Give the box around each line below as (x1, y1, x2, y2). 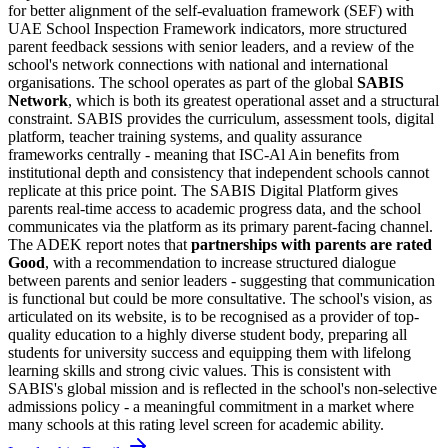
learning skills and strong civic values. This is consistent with (8, 361, 391, 379)
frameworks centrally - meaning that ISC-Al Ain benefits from (8, 145, 399, 163)
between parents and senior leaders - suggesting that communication (8, 271, 435, 289)
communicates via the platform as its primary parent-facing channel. (8, 217, 433, 235)
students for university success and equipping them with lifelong (8, 343, 411, 361)
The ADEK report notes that (8, 235, 191, 253)
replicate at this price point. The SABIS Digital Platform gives (8, 181, 398, 199)
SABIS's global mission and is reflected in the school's (8, 379, 354, 397)
